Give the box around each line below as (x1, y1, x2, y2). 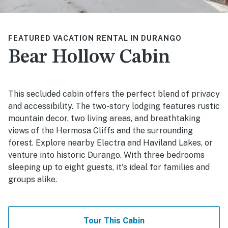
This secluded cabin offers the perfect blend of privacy (8, 89, 220, 99)
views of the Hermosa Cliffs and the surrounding (8, 126, 193, 136)
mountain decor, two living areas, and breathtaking (8, 113, 201, 124)
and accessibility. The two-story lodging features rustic (8, 101, 220, 111)
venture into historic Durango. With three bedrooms (8, 150, 205, 160)
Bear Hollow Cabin (8, 48, 170, 68)
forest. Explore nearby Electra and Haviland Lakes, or (8, 138, 213, 148)
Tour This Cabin (83, 216, 145, 226)
